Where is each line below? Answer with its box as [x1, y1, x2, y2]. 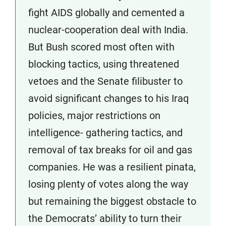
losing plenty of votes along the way [28, 178, 188, 191]
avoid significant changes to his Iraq [28, 92, 189, 105]
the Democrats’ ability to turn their [28, 212, 182, 225]
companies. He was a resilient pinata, [28, 161, 196, 174]
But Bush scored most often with [28, 41, 175, 53]
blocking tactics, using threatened [28, 58, 179, 71]
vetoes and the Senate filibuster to [28, 75, 183, 88]
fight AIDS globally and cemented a [28, 7, 185, 19]
